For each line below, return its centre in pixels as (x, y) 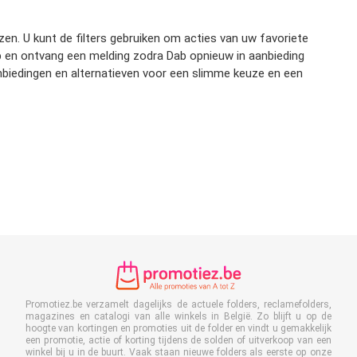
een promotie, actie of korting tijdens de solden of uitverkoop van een (178, 341)
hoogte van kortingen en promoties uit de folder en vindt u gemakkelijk (178, 329)
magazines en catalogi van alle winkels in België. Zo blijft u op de (178, 317)
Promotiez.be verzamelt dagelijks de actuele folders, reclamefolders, (178, 305)
